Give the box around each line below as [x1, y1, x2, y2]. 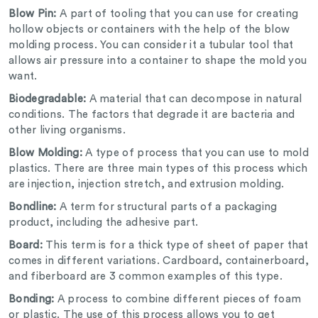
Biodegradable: [9, 94, 89, 105]
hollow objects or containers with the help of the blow [9, 24, 290, 35]
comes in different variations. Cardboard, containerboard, [9, 256, 309, 267]
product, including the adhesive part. [9, 217, 202, 229]
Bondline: [9, 202, 60, 213]
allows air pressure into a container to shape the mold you [9, 55, 307, 67]
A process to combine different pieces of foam [54, 294, 302, 305]
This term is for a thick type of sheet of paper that [42, 240, 309, 251]
